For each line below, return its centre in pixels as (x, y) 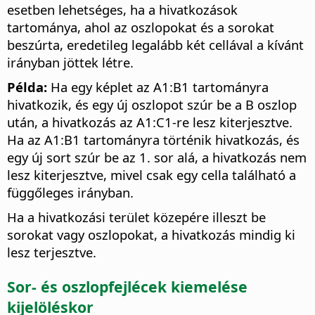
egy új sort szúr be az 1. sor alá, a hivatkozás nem (157, 157)
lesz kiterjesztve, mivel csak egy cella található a (152, 175)
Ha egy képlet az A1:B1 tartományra (158, 87)
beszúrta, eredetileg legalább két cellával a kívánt (155, 45)
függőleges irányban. (70, 193)
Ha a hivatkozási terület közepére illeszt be (136, 217)
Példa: (27, 87)
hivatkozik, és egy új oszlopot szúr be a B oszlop (152, 105)
